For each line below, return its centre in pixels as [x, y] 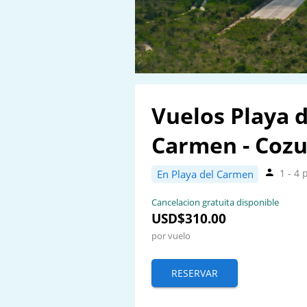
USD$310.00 [189, 219]
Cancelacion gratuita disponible [215, 202]
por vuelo [171, 236]
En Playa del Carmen [205, 174]
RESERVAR [194, 273]
